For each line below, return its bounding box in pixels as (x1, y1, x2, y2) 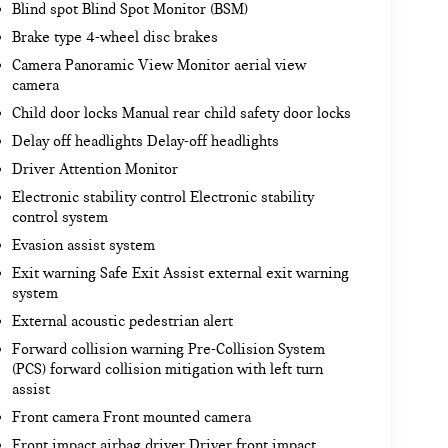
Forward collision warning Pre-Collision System (11, 340, 325, 359)
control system (11, 208, 108, 227)
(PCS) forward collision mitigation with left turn (11, 360, 323, 379)
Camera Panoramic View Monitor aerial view (11, 56, 306, 75)
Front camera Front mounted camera (11, 408, 251, 427)
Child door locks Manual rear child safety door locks (11, 104, 351, 123)
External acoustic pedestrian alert (11, 312, 233, 331)
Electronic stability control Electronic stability (11, 188, 314, 207)
